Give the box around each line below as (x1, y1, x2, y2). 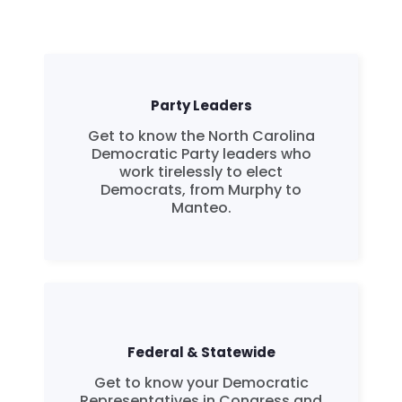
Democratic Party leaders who (91, 144, 311, 165)
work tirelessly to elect (119, 162, 283, 183)
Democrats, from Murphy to (100, 179, 301, 201)
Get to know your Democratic (93, 372, 309, 394)
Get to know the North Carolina (87, 126, 315, 147)
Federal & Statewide (127, 343, 275, 363)
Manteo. (170, 197, 232, 219)
